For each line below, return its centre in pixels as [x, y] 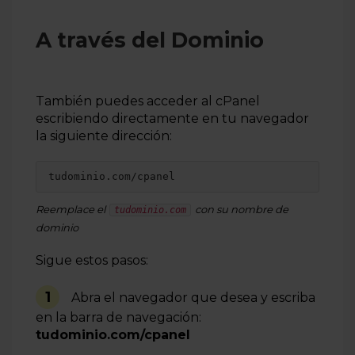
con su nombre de [240, 209]
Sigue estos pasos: [94, 260]
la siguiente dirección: [107, 136]
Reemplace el [72, 209]
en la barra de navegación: [118, 317]
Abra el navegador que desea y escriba [193, 297]
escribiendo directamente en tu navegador [172, 118]
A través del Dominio [150, 40]
